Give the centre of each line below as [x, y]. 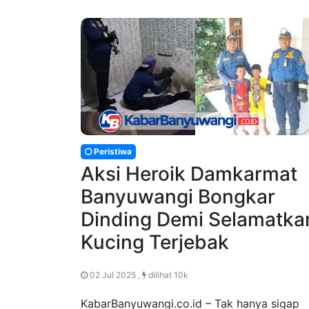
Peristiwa [112, 152]
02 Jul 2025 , [115, 275]
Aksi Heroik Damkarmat [189, 174]
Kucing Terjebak [155, 242]
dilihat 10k [167, 275]
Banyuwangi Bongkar [178, 197]
